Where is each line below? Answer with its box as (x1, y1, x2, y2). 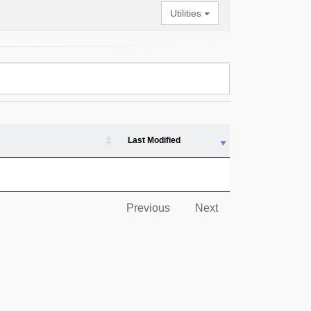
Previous (126, 202, 170, 214)
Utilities (170, 8, 204, 19)
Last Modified (128, 135, 180, 145)
